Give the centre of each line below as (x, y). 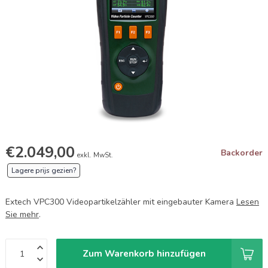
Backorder (242, 153)
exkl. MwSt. (95, 155)
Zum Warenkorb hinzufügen (144, 253)
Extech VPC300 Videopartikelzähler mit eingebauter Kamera (121, 202)
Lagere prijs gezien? (44, 170)
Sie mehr (22, 214)
